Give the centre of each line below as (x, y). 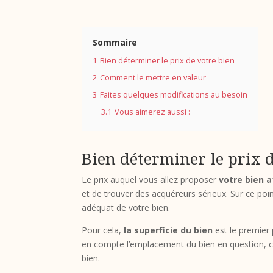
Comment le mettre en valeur (153, 77)
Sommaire (115, 42)
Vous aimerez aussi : (153, 112)
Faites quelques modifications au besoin (174, 94)
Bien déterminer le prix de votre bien (168, 60)
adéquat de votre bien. (126, 207)
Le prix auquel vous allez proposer (151, 179)
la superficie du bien (168, 230)
